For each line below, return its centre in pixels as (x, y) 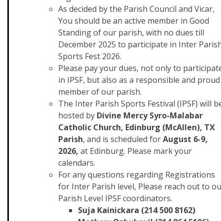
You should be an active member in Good (134, 21)
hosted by (77, 115)
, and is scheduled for (123, 139)
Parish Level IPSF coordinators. (115, 198)
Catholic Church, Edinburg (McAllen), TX (137, 127)
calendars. (77, 163)
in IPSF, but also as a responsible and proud (139, 80)
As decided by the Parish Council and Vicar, (136, 9)
